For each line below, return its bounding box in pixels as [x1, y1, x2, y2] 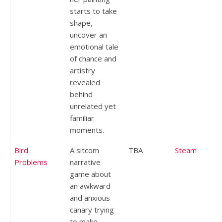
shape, [70, 17, 93, 28]
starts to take [70, 5, 117, 16]
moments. [70, 124, 104, 135]
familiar [70, 112, 94, 123]
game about [70, 168, 111, 179]
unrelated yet [70, 101, 116, 111]
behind [70, 89, 93, 99]
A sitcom [70, 145, 99, 155]
